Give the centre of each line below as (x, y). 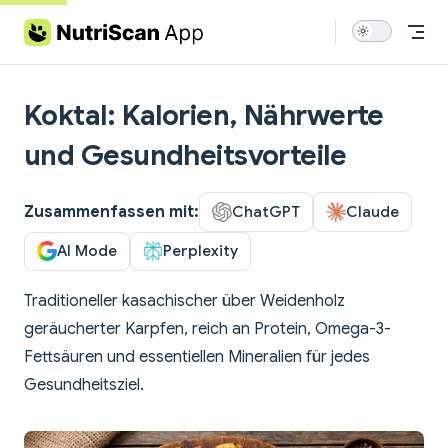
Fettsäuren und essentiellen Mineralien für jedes (197, 357)
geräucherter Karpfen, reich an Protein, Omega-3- (207, 329)
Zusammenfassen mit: (111, 211)
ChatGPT (266, 211)
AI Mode (87, 251)
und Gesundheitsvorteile (185, 155)
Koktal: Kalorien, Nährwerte (204, 115)
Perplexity (200, 251)
